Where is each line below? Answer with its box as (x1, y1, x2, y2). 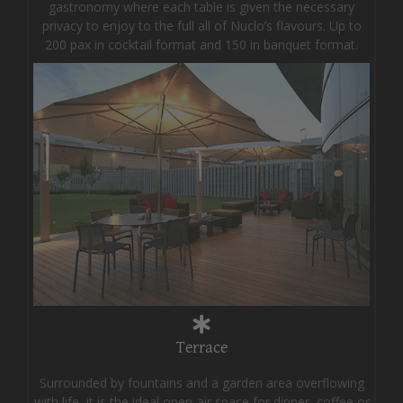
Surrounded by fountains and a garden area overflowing (39, 373, 364, 391)
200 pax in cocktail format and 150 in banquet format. (45, 36, 358, 54)
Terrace (175, 337, 228, 357)
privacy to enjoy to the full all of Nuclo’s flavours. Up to (41, 17, 362, 35)
